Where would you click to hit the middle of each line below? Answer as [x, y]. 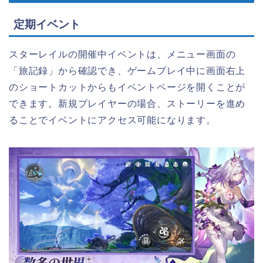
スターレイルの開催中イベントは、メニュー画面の [122, 54]
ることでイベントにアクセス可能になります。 [112, 120]
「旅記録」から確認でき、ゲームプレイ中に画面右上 [127, 70]
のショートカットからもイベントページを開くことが [127, 87]
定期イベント [47, 24]
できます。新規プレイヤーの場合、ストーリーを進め [127, 103]
